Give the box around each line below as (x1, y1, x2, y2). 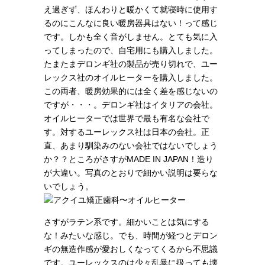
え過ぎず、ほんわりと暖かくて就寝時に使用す (44, 5, 218, 14)
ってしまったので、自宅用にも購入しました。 (44, 46, 218, 55)
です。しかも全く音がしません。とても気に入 (44, 32, 218, 41)
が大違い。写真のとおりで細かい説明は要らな (44, 168, 218, 177)
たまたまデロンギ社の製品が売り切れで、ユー (44, 59, 218, 69)
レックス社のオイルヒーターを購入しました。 (44, 73, 218, 82)
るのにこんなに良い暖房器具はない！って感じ (44, 18, 218, 28)
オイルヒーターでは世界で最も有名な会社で (44, 114, 209, 123)
